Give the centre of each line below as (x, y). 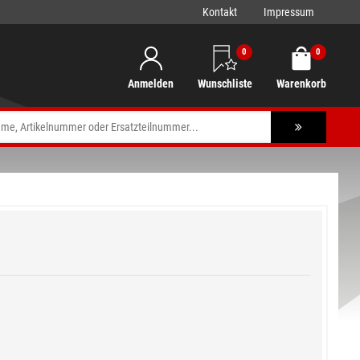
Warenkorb (301, 84)
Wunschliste (225, 84)
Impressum (289, 12)
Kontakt (220, 12)
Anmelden (151, 84)
